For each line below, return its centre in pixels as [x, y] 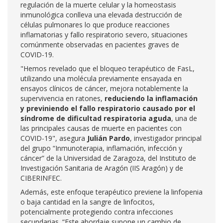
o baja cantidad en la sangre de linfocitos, [88, 202]
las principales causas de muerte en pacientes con [101, 128]
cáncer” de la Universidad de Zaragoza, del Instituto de [108, 158]
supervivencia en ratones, [62, 98]
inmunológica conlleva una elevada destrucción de [101, 15]
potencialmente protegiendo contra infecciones [97, 212]
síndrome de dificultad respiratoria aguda [96, 118]
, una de [184, 118]
